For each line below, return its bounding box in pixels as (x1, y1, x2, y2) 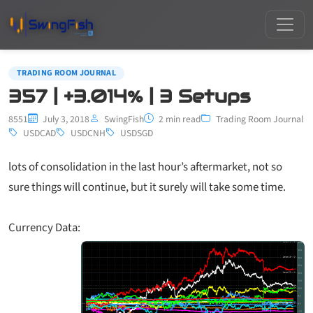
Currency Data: (8, 219, 80, 236)
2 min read (156, 112, 201, 126)
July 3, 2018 (41, 112, 89, 126)
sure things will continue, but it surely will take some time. (8, 178, 286, 196)
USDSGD (120, 126, 153, 140)
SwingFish (104, 112, 144, 126)
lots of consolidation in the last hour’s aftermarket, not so (8, 158, 282, 175)
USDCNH (71, 126, 105, 140)
